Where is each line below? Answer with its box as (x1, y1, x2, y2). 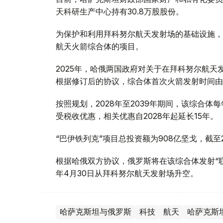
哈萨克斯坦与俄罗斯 (60, 207, 131, 217)
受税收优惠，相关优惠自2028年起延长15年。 (56, 111, 218, 121)
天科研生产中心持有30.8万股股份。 (56, 6, 184, 16)
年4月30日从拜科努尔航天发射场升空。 (56, 168, 198, 178)
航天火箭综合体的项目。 (56, 41, 143, 51)
